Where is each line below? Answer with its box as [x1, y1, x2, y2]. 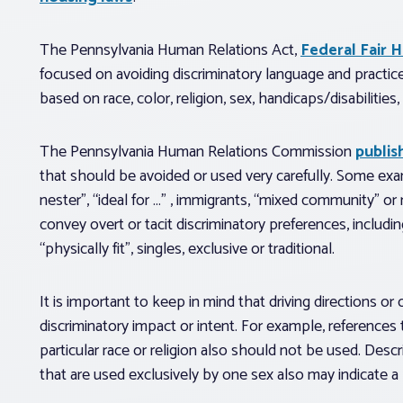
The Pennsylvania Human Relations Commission [40, 138, 355, 166]
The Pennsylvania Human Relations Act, [40, 36, 300, 64]
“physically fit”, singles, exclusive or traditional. [40, 235, 335, 263]
